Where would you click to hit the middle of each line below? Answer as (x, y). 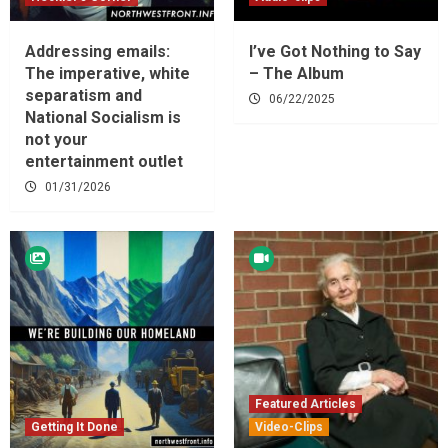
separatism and (83, 95)
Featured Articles (305, 403)
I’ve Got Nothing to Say (335, 51)
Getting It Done (74, 426)
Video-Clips (289, 426)
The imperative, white (107, 73)
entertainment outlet (104, 161)
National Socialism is (103, 117)
